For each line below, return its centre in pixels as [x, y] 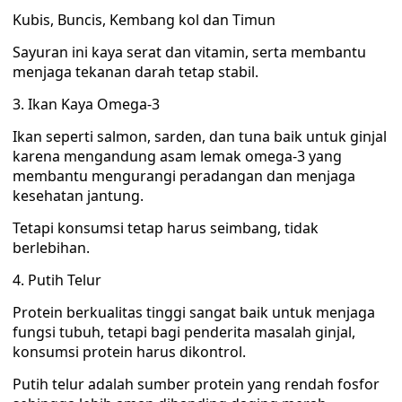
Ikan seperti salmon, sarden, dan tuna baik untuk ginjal [200, 136]
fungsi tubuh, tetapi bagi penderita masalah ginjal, [184, 332]
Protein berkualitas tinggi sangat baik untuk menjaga [194, 312]
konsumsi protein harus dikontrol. [129, 352]
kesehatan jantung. [78, 196]
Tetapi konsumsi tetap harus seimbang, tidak [166, 228]
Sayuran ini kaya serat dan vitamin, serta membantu [189, 52]
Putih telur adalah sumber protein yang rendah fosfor [196, 384]
